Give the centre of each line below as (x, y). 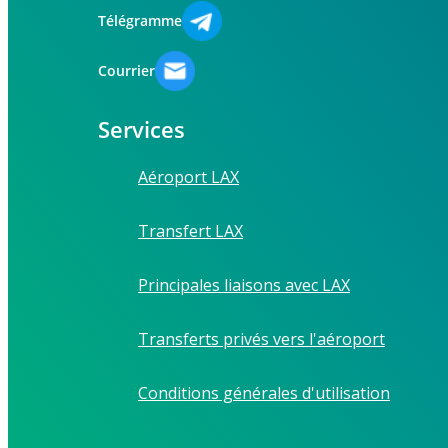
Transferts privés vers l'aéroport (261, 338)
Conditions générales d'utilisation (264, 392)
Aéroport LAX (188, 176)
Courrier (126, 70)
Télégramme (140, 20)
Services (141, 128)
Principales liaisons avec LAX (244, 284)
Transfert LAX (190, 230)
